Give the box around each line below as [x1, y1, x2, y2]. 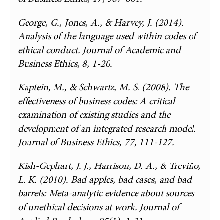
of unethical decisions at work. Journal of [18, 200, 179, 214]
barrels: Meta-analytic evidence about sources [18, 186, 194, 200]
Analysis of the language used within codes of [18, 29, 196, 43]
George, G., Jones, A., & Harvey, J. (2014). [18, 15, 184, 29]
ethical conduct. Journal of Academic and [18, 43, 181, 56]
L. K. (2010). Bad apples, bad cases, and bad [18, 172, 192, 186]
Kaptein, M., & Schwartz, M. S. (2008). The [18, 80, 189, 94]
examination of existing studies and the [18, 108, 170, 121]
